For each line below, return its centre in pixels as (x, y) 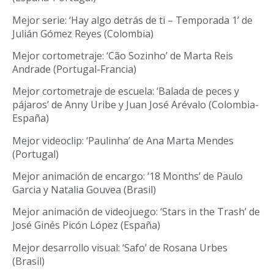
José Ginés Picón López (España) (86, 225)
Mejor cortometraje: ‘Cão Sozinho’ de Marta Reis (123, 55)
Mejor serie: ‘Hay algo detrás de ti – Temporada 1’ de (132, 20)
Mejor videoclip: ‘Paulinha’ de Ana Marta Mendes (123, 140)
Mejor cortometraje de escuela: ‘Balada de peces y (126, 91)
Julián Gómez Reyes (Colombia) (83, 33)
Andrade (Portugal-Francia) (74, 69)
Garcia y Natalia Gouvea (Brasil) (84, 190)
